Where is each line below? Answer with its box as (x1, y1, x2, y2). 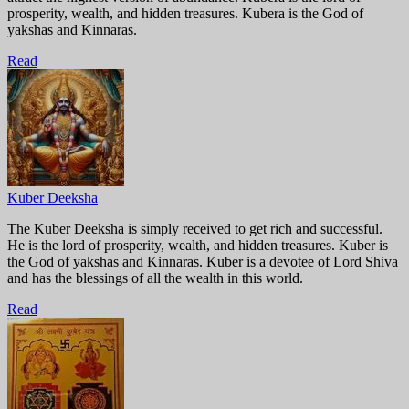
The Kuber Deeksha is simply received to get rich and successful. (7, 221, 383, 236)
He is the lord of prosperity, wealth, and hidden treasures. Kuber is (7, 237, 388, 253)
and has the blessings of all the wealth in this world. (7, 270, 303, 286)
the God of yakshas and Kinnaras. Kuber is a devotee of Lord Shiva (7, 254, 398, 269)
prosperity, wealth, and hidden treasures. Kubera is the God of (7, 5, 363, 21)
